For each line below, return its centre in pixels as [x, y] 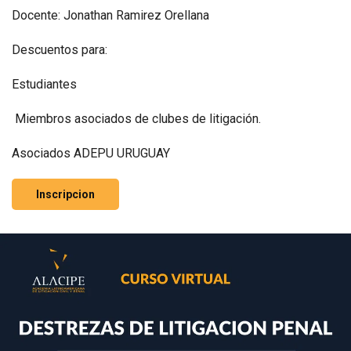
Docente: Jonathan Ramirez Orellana [112, 15]
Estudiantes [44, 84]
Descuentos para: [60, 50]
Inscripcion [65, 194]
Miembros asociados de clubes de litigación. [136, 119]
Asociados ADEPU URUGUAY [91, 153]
